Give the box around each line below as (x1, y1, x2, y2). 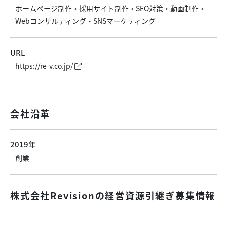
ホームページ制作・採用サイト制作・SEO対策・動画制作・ (15, 3, 206, 13)
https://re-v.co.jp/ (15, 60, 74, 71)
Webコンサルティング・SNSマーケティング (15, 15, 156, 26)
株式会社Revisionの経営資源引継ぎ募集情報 (10, 188, 216, 202)
